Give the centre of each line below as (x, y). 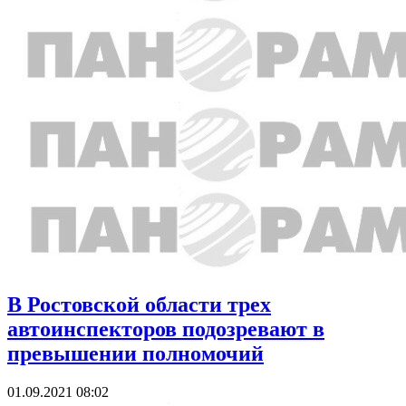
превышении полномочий (135, 354)
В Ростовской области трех (139, 305)
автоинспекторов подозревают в (166, 329)
